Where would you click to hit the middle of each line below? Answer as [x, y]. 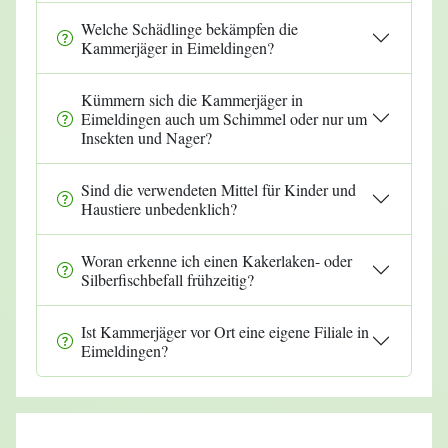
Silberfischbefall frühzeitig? [167, 279]
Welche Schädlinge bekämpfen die [189, 28]
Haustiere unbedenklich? [159, 208]
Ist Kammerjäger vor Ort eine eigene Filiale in [225, 331]
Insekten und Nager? [146, 137]
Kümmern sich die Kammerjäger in [192, 99]
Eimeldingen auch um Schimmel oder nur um [224, 118]
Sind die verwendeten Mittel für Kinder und [218, 189]
